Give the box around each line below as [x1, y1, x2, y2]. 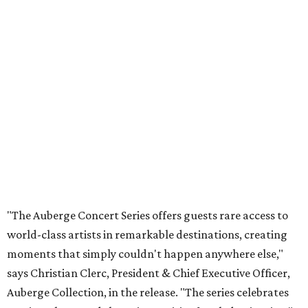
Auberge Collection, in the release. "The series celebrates [7, 285, 289, 299]
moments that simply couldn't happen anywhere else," [7, 247, 283, 261]
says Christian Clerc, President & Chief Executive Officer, [7, 266, 290, 280]
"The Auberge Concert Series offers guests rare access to [7, 208, 288, 222]
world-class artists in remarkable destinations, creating [7, 228, 287, 241]
